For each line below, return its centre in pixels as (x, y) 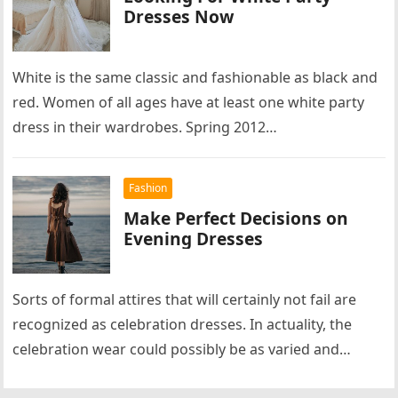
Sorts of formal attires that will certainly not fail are (185, 299)
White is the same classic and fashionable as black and (195, 77)
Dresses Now (179, 16)
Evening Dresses (194, 239)
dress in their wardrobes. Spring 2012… (145, 127)
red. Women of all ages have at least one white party (189, 102)
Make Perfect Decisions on (236, 218)
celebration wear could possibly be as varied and (176, 349)
